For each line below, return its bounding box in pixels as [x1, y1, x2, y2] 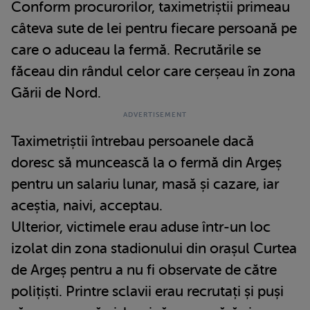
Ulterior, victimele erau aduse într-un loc [11, 218, 271, 235]
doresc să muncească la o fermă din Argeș [11, 154, 282, 171]
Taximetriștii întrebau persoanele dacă [11, 132, 254, 149]
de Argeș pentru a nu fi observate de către [11, 261, 277, 278]
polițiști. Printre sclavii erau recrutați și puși [11, 282, 284, 300]
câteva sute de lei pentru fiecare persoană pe [11, 19, 297, 37]
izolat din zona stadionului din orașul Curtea [11, 239, 297, 257]
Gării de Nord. [11, 84, 101, 101]
